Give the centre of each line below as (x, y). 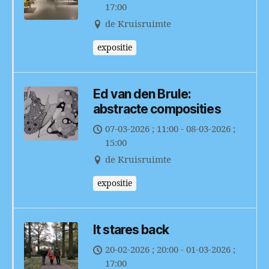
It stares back (131, 229)
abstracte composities (157, 109)
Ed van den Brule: (142, 94)
